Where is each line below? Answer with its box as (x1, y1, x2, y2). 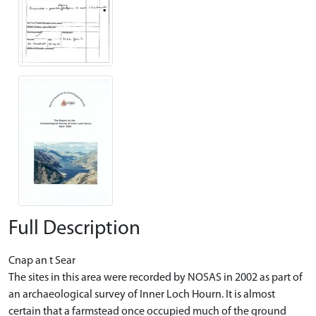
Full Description (8, 218, 140, 239)
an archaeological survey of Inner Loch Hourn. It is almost (8, 288, 275, 300)
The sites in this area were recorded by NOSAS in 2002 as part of (8, 272, 303, 284)
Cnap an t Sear (8, 255, 75, 267)
